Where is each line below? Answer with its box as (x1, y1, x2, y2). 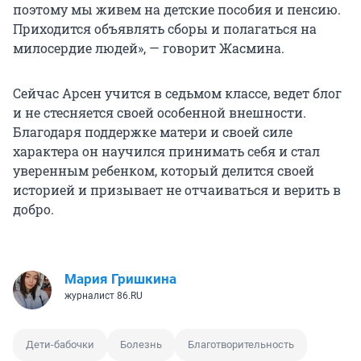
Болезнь (120, 338, 162, 351)
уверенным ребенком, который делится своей (13, 162, 314, 180)
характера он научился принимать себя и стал (13, 143, 320, 160)
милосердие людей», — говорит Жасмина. (13, 39, 284, 57)
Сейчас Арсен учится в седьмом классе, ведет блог (13, 85, 342, 102)
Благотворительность (188, 338, 294, 351)
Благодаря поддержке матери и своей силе (13, 123, 293, 141)
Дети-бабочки (26, 338, 94, 351)
